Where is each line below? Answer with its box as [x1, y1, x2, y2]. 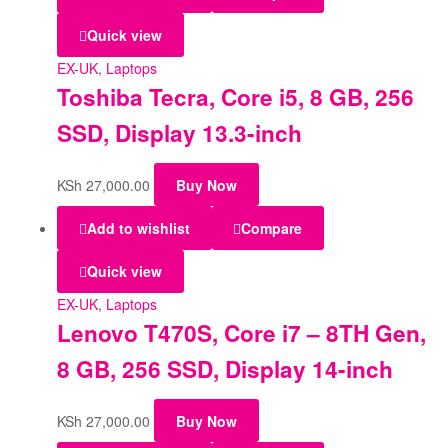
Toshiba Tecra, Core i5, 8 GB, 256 [57, 80, 414, 113]
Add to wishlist [86, 217, 190, 238]
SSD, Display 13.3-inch [57, 116, 302, 149]
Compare [241, 217, 303, 238]
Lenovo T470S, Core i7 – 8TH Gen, [57, 316, 426, 349]
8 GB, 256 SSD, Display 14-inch [57, 352, 393, 385]
